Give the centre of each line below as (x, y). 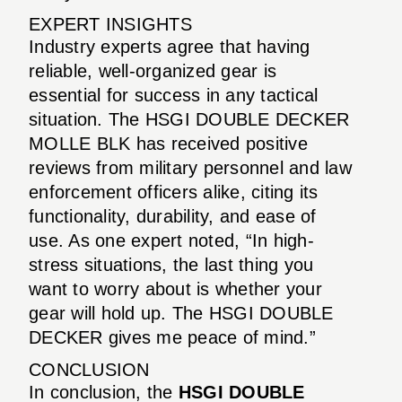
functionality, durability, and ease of (173, 216)
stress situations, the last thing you (171, 264)
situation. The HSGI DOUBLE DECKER (189, 119)
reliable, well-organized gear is (153, 70)
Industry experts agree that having (170, 46)
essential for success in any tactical (174, 95)
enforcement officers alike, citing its (174, 192)
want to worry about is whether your (175, 288)
